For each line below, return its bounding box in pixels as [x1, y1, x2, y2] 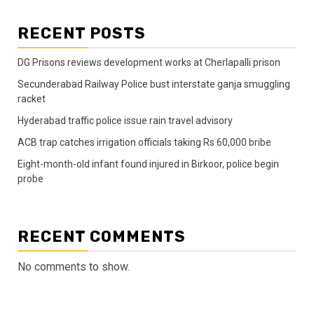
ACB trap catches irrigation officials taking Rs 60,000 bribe [18, 136, 271, 148]
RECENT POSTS [18, 23, 146, 43]
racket [18, 93, 46, 104]
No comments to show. [18, 259, 130, 273]
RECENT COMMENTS [18, 226, 186, 246]
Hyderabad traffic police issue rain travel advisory [18, 114, 233, 126]
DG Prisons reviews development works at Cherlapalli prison [18, 56, 280, 68]
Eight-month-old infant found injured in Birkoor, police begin [18, 158, 279, 170]
